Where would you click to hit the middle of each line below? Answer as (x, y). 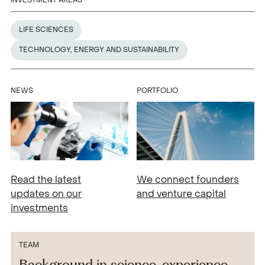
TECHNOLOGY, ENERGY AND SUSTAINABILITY (99, 50)
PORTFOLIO (157, 90)
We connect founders (188, 179)
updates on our (46, 193)
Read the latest (46, 179)
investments (40, 208)
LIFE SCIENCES (46, 30)
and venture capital (181, 193)
